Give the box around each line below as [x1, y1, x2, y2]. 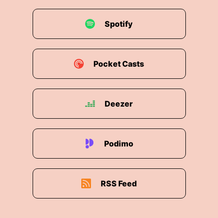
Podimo [104, 139, 133, 148]
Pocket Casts [93, 59, 144, 69]
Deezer [105, 99, 133, 109]
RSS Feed [101, 179, 137, 188]
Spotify [105, 19, 133, 29]
